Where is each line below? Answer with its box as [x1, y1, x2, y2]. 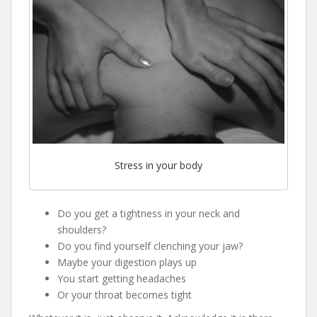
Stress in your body [115, 158, 202, 172]
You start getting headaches [57, 271, 186, 285]
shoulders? [57, 222, 106, 236]
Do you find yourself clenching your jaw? [57, 238, 243, 253]
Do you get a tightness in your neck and [57, 206, 240, 220]
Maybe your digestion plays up [57, 255, 197, 269]
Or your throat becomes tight [57, 287, 192, 301]
